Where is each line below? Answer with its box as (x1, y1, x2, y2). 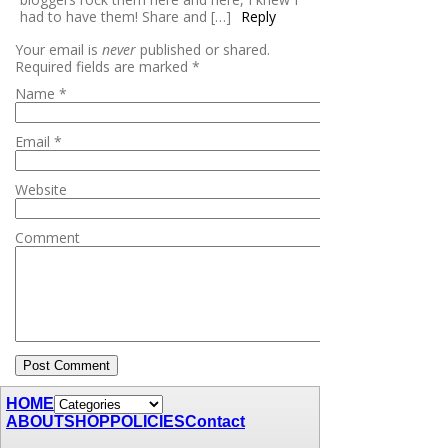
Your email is (15, 40, 102, 60)
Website (15, 180, 67, 200)
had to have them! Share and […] (20, 7, 231, 27)
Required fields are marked (15, 57, 192, 77)
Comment (15, 228, 80, 248)
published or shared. (136, 40, 270, 60)
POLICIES (110, 413, 185, 431)
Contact (185, 413, 245, 431)
